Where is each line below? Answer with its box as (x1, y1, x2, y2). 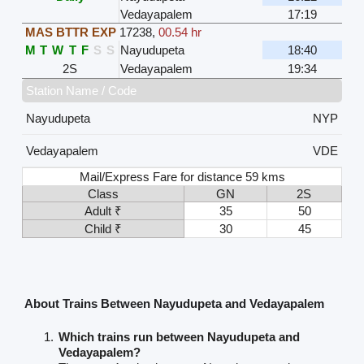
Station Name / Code (25, 83, 136, 97)
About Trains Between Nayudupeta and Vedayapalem (24, 296, 324, 310)
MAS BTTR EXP (24, 24, 116, 39)
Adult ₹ (84, 203, 122, 218)
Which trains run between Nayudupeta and (58, 329, 300, 344)
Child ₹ (84, 221, 122, 236)
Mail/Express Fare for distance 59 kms (80, 169, 286, 184)
